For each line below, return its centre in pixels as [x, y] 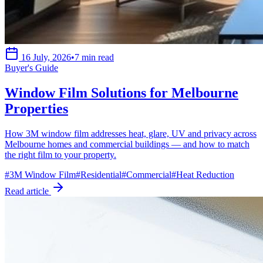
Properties [36, 108]
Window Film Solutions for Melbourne [122, 92]
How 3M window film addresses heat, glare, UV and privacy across [131, 133]
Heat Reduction [205, 174]
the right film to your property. [60, 154]
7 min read [94, 57]
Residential [101, 174]
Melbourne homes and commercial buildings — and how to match [127, 144]
